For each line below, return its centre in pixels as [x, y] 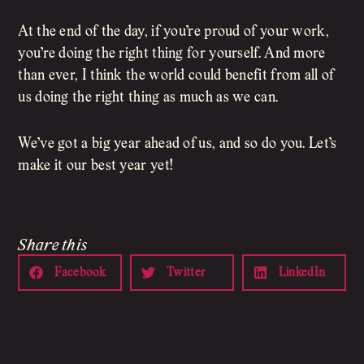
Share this [53, 246]
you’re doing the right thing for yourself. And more [172, 54]
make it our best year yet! [95, 167]
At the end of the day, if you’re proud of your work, [173, 32]
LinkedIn [302, 273]
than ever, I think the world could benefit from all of [176, 76]
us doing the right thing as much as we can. [148, 98]
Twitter [186, 273]
